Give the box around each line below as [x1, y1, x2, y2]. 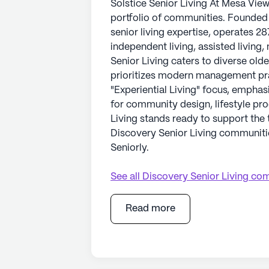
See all [110, 172, 142, 181]
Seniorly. [110, 143, 149, 153]
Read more [125, 204, 175, 213]
